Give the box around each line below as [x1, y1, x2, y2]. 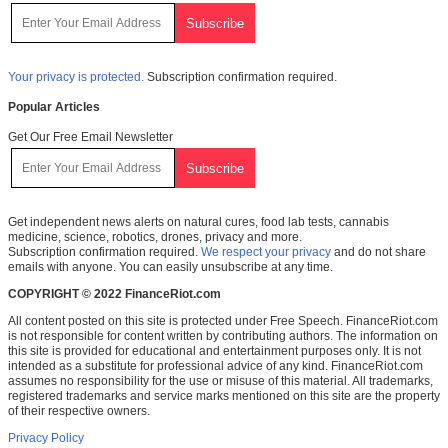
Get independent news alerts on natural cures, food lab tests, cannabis [8, 214, 389, 229]
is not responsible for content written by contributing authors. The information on [8, 328, 438, 343]
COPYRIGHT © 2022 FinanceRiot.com [8, 286, 221, 301]
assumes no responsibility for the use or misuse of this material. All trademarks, [8, 373, 433, 388]
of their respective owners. [8, 403, 150, 418]
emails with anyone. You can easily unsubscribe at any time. [8, 259, 333, 274]
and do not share [331, 244, 426, 259]
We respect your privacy [201, 244, 331, 259]
